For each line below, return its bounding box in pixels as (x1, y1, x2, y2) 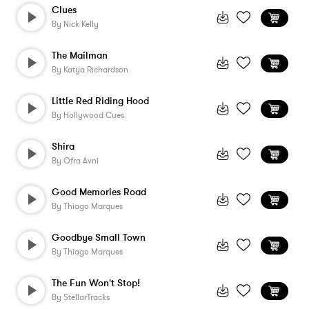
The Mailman (52, 49, 108, 62)
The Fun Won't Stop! (52, 277, 140, 290)
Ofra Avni (63, 155, 99, 166)
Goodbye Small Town (52, 231, 146, 244)
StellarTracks (63, 292, 110, 303)
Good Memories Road (52, 186, 146, 199)
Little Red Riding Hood (52, 94, 149, 108)
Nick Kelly (63, 19, 99, 30)
